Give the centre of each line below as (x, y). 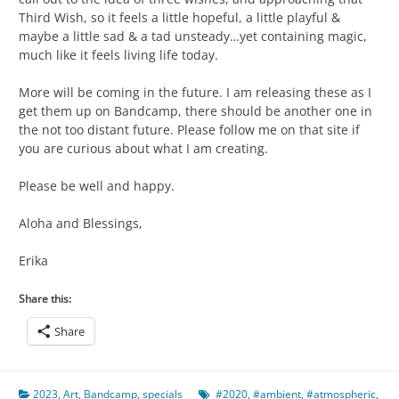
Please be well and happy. (97, 185)
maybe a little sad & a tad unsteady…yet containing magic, (193, 36)
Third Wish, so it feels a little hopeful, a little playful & (179, 17)
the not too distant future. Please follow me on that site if (189, 129)
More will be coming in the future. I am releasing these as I (195, 92)
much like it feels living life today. (118, 54)
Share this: (45, 298)
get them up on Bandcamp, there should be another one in (195, 110)
